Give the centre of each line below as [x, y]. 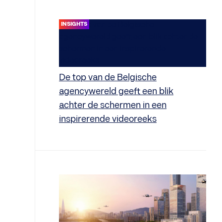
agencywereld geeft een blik [116, 91]
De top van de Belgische [108, 78]
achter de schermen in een [113, 105]
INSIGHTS [74, 24]
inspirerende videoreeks [108, 119]
